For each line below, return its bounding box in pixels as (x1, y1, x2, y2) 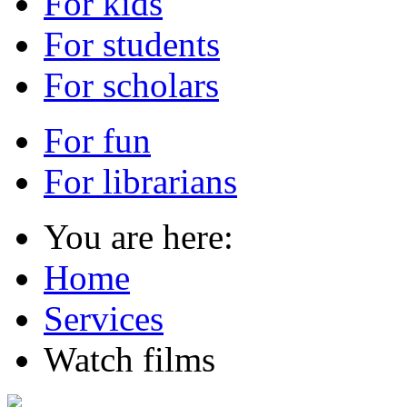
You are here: (44, 216, 252, 256)
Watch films (44, 339, 215, 379)
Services (44, 298, 164, 338)
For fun (44, 120, 151, 160)
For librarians (44, 161, 237, 201)
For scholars (44, 65, 219, 104)
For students (44, 24, 220, 64)
